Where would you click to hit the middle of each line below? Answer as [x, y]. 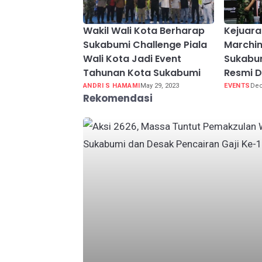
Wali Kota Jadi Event [132, 59]
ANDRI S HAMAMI [112, 86]
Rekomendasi [118, 99]
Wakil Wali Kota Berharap [144, 31]
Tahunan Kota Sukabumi [142, 73]
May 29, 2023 [159, 86]
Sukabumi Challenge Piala [145, 45]
